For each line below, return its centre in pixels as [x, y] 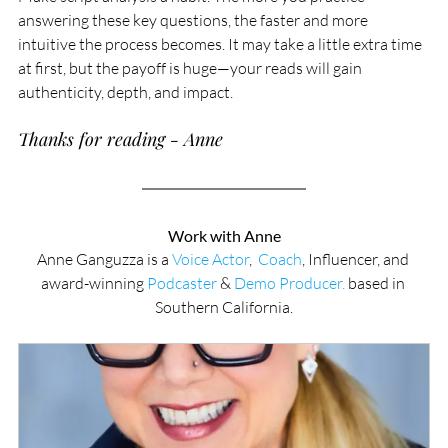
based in [376, 283]
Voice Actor [210, 259]
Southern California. [224, 307]
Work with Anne [224, 236]
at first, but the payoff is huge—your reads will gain [191, 68]
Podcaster [181, 283]
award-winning [93, 283]
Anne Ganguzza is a [104, 259]
